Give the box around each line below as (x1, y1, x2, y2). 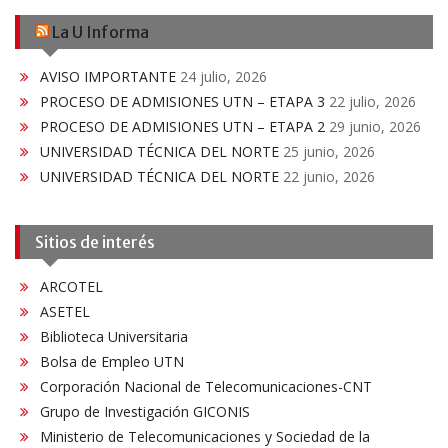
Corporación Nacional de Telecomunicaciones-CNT (40, 377, 372, 397)
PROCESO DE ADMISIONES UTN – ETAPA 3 (40, 92, 325, 112)
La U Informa (52, 22, 149, 43)
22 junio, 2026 (283, 167, 375, 187)
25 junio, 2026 (283, 142, 375, 162)
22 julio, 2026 (329, 92, 416, 112)
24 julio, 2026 (180, 67, 267, 87)
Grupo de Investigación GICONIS (40, 402, 250, 422)
